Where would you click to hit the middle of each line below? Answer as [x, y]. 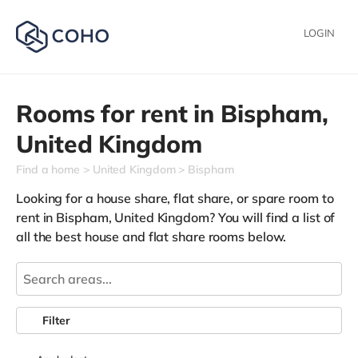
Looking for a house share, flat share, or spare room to [175, 198]
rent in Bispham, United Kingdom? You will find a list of [176, 217]
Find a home [48, 169]
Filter [56, 320]
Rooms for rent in [119, 113]
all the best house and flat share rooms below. [151, 237]
